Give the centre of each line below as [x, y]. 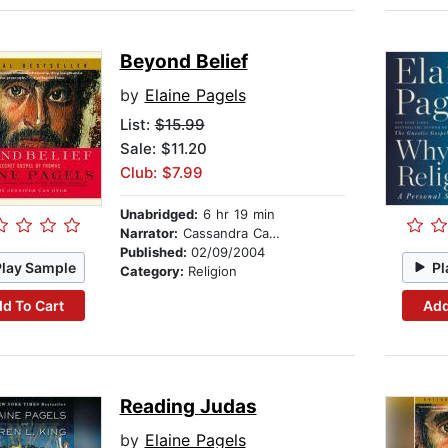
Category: [153, 271]
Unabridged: [158, 214]
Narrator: [148, 233]
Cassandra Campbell [223, 233]
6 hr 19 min [236, 214]
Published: [155, 252]
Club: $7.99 [161, 173]
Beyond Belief [183, 62]
